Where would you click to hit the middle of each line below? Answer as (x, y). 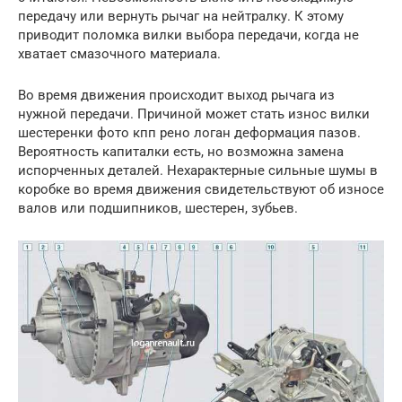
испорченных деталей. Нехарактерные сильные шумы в (198, 170)
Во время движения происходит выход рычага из (176, 95)
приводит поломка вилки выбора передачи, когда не (188, 35)
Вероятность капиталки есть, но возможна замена (181, 151)
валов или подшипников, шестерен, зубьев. (158, 208)
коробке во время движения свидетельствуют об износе (201, 189)
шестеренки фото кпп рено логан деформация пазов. (189, 132)
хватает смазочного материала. (119, 53)
